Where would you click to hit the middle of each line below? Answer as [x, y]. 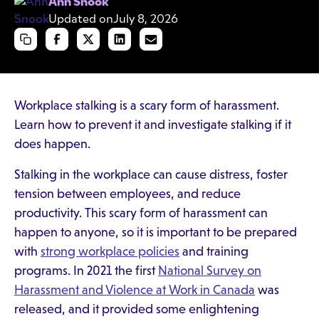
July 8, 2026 [146, 19]
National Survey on [210, 271]
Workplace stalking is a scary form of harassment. [147, 105]
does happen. [52, 144]
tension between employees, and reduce [127, 194]
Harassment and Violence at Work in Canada [135, 290]
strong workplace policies [110, 251]
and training [214, 251]
